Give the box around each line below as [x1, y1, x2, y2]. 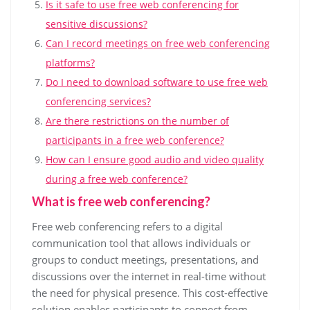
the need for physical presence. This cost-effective [32, 286, 268, 300]
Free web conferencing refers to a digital [32, 219, 223, 233]
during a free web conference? [46, 172, 188, 185]
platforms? [46, 56, 95, 69]
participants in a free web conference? [46, 134, 224, 147]
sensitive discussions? [46, 17, 147, 30]
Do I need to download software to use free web [46, 75, 268, 89]
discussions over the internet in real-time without [32, 269, 266, 283]
